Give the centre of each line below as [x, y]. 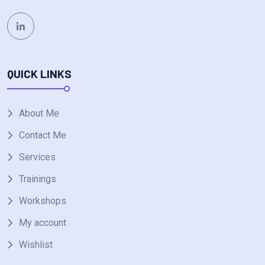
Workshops [43, 201]
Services [37, 157]
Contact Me [43, 135]
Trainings [38, 179]
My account [43, 222]
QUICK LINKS [39, 73]
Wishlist [36, 244]
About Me [39, 113]
